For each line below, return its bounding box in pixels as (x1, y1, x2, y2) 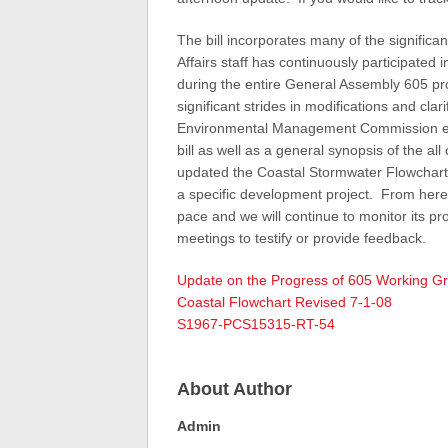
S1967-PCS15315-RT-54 (176, 316, 335, 332)
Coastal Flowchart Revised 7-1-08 (176, 294, 392, 310)
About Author (176, 379, 292, 399)
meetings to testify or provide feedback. (176, 230, 426, 246)
